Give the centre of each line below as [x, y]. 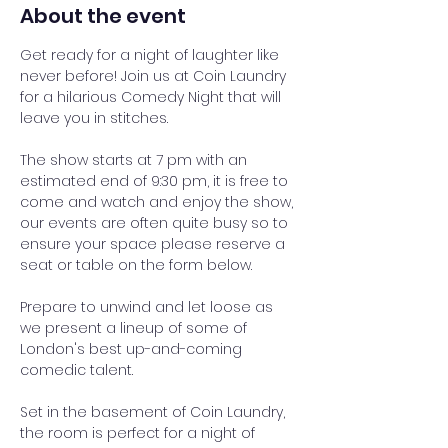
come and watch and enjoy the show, [158, 202]
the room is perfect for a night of [139, 433]
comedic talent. [76, 370]
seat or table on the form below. [136, 265]
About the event [103, 16]
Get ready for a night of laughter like [151, 55]
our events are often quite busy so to [156, 223]
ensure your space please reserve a [154, 244]
